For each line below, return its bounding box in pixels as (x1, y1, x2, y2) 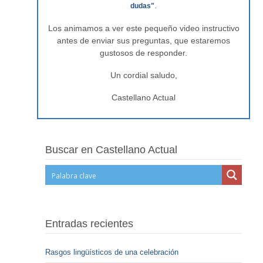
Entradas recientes (45, 218, 134, 230)
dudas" (130, 2, 154, 10)
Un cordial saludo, (110, 70, 177, 80)
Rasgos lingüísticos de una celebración (45, 247, 181, 257)
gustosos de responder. (100, 48, 187, 58)
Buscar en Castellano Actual (45, 144, 178, 156)
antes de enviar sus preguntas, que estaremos (57, 36, 230, 45)
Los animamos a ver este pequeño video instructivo (48, 23, 240, 33)
